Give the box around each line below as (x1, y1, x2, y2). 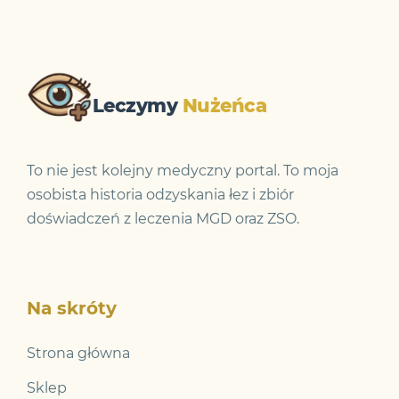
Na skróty (27, 297, 117, 319)
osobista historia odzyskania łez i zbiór (27, 186, 294, 203)
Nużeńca (182, 94, 267, 117)
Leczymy (92, 94, 183, 117)
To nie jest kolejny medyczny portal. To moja (27, 162, 338, 179)
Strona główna (27, 345, 130, 362)
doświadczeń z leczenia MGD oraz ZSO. (27, 210, 299, 227)
